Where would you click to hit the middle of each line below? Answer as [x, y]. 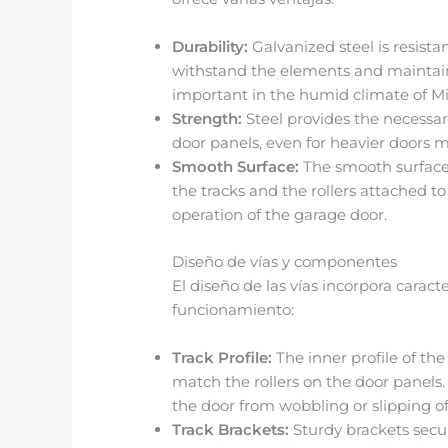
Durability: [210, 47]
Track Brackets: [231, 429]
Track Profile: [222, 357]
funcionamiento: [233, 309]
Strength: [207, 119]
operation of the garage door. [280, 215]
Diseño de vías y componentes [285, 261]
